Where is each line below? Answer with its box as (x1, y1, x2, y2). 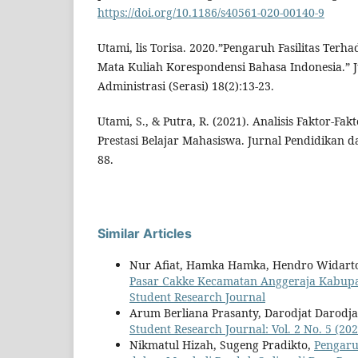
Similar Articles (97, 225, 192, 242)
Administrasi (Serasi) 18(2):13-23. (97, 78, 274, 94)
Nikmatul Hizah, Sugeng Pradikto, (129, 337, 314, 353)
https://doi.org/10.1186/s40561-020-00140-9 (97, 5, 324, 21)
